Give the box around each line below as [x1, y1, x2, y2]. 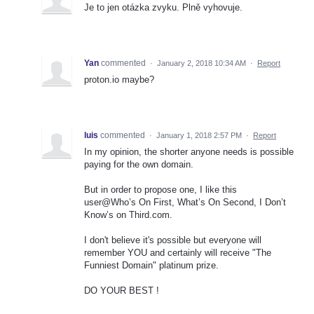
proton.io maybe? [84, 74, 154, 85]
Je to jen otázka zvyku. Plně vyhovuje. [84, 1, 243, 13]
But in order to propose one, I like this [84, 184, 237, 195]
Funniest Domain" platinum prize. [84, 260, 219, 271]
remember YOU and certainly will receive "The [84, 247, 271, 259]
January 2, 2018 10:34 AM [157, 58, 246, 67]
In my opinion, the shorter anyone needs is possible [84, 146, 294, 157]
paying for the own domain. [84, 158, 193, 170]
